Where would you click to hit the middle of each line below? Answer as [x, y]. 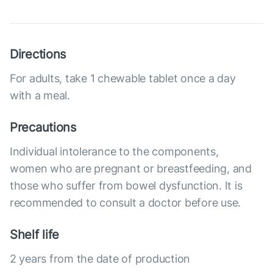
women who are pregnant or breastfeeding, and [131, 169]
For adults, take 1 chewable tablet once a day [123, 79]
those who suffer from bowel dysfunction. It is [126, 186]
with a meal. [40, 96]
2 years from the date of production [100, 259]
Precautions [43, 128]
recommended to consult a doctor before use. [126, 203]
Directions [38, 55]
